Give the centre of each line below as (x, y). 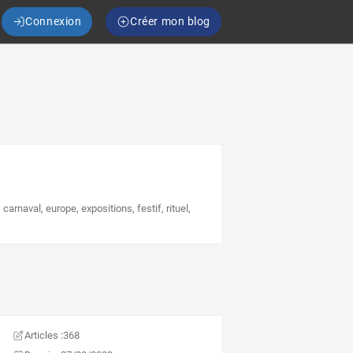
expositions (107, 209)
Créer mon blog (170, 21)
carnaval (22, 209)
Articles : (44, 336)
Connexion (54, 21)
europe (61, 209)
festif (150, 209)
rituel (178, 209)
